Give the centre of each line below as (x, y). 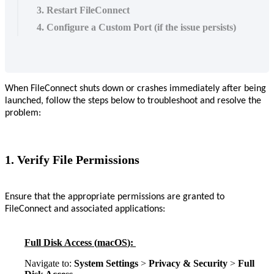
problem (22, 113)
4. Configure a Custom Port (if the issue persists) (136, 28)
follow (58, 101)
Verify (33, 159)
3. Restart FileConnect (83, 10)
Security (210, 263)
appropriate (91, 197)
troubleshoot (172, 101)
